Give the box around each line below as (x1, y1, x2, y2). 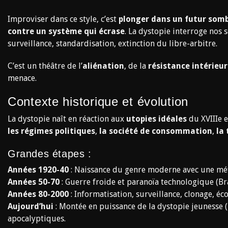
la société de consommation (99, 126, 212, 136)
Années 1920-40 (8, 165, 69, 175)
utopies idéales (126, 114, 187, 124)
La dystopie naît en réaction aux (8, 114, 126, 124)
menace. (8, 73, 37, 83)
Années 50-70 (8, 177, 60, 187)
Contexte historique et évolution (8, 95, 189, 108)
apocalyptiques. (8, 214, 66, 223)
